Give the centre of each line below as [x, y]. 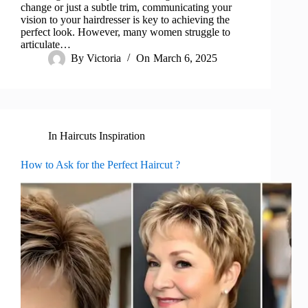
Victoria [104, 58]
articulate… [46, 45]
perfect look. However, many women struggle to [125, 32]
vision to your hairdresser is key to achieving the [125, 20]
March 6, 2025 [185, 58]
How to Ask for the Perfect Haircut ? [100, 165]
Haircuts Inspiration [103, 136]
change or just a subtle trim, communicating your [126, 8]
